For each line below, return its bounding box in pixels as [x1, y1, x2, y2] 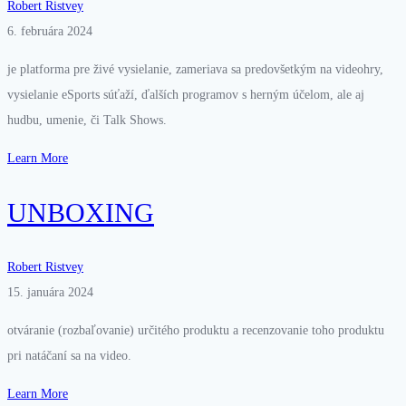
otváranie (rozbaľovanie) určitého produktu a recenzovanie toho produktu [7, 324, 384, 338]
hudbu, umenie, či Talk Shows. [7, 113, 167, 128]
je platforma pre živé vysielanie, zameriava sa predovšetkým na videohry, [7, 63, 383, 77]
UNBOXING [7, 198, 154, 228]
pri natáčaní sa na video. [7, 349, 131, 363]
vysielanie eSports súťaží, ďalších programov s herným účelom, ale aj [7, 88, 364, 102]
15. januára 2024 [7, 285, 93, 300]
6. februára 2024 [7, 24, 92, 39]
